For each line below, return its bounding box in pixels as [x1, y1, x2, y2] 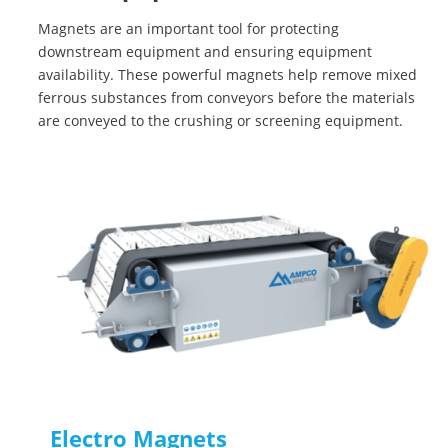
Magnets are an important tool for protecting [38, 19, 339, 38]
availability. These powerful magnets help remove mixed [38, 65, 417, 84]
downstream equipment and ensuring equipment [38, 42, 372, 61]
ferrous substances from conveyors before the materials [38, 88, 415, 107]
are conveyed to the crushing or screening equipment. [38, 111, 403, 130]
